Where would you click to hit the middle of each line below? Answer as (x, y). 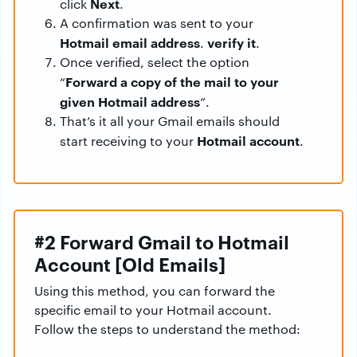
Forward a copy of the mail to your (172, 82)
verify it (231, 43)
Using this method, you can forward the (155, 291)
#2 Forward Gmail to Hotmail (162, 242)
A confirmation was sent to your (157, 23)
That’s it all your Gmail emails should (170, 121)
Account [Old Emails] (130, 264)
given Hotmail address (130, 102)
